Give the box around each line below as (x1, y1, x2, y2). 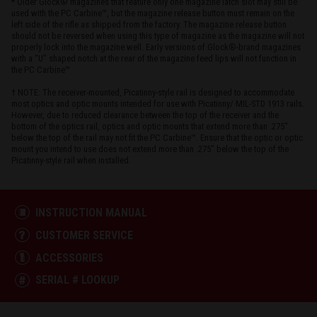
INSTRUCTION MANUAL (35, 205, 147, 219)
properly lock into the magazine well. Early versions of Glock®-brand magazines (11, 42, 301, 52)
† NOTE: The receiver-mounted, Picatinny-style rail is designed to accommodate (11, 87, 294, 98)
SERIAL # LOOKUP (35, 272, 120, 287)
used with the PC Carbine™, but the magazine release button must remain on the (11, 8, 294, 18)
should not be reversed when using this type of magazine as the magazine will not (11, 30, 304, 41)
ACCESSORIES (35, 250, 103, 265)
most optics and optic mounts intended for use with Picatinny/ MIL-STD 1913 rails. (11, 98, 304, 109)
